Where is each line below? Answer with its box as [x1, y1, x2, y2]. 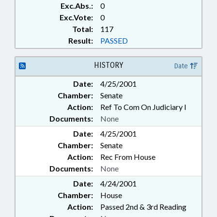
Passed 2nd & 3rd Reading [100, 202, 186, 211]
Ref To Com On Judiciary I [100, 102, 186, 111]
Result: [68, 36, 93, 45]
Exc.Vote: [60, 13, 93, 22]
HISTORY [93, 61, 123, 70]
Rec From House [100, 152, 155, 161]
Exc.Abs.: [61, 1, 93, 10]
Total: [72, 24, 93, 33]
